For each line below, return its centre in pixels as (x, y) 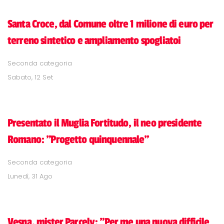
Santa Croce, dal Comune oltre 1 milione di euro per (110, 24)
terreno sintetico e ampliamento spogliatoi (94, 40)
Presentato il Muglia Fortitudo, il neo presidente (105, 123)
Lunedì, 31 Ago (30, 176)
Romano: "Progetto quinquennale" (78, 139)
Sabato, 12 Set (30, 77)
